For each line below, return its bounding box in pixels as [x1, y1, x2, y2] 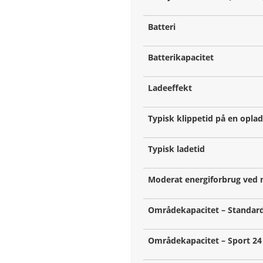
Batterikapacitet [148, 52, 214, 63]
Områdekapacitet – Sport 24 [148, 235, 262, 247]
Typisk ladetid [148, 143, 205, 155]
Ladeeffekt [148, 82, 192, 94]
